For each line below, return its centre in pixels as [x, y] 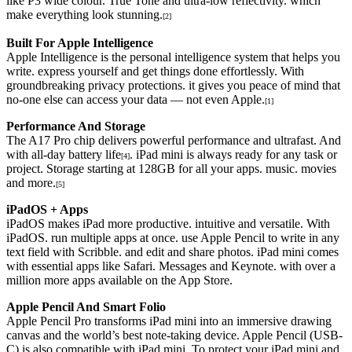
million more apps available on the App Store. [119, 280]
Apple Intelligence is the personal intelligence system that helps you [173, 57]
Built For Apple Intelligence [80, 42]
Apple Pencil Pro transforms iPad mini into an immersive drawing [169, 321]
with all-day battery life [64, 154]
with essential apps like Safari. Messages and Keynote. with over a [171, 266]
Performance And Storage [76, 126]
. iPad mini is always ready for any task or [233, 154]
